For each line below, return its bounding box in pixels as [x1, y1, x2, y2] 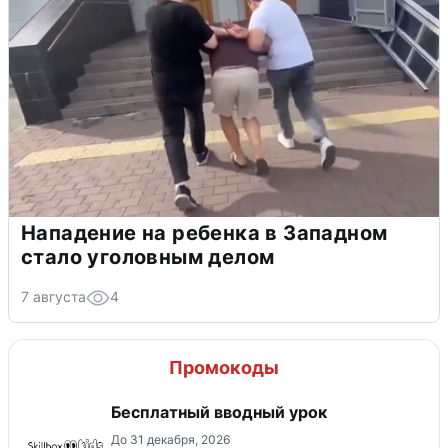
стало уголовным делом [21, 244, 275, 269]
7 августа [21, 287, 86, 305]
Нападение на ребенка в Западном [21, 220, 388, 245]
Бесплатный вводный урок [111, 401, 327, 422]
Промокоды [169, 356, 279, 378]
